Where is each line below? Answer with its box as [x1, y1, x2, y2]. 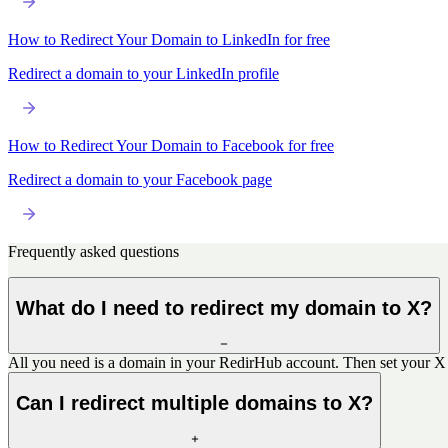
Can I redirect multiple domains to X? [16, 391, 373, 414]
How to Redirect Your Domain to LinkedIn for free [8, 30, 330, 48]
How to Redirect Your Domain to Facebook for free [8, 136, 334, 154]
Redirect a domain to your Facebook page [8, 170, 272, 188]
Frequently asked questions [8, 242, 179, 260]
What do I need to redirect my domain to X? [16, 296, 432, 319]
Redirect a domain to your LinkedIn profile [8, 64, 279, 82]
